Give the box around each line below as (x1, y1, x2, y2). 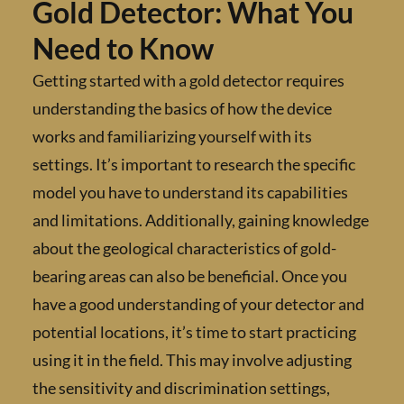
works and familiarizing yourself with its (94, 126, 373, 147)
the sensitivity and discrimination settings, (94, 378, 391, 399)
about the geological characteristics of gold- (94, 238, 398, 259)
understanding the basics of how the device (94, 98, 393, 119)
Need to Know (94, 31, 275, 67)
